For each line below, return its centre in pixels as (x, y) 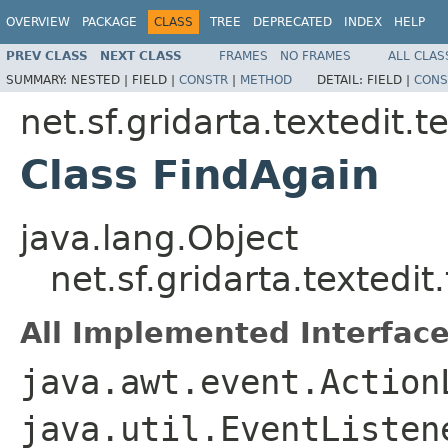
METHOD (266, 79)
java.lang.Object (159, 237)
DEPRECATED (292, 22)
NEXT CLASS (141, 55)
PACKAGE (109, 22)
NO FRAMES (315, 55)
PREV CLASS (47, 55)
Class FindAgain (199, 174)
